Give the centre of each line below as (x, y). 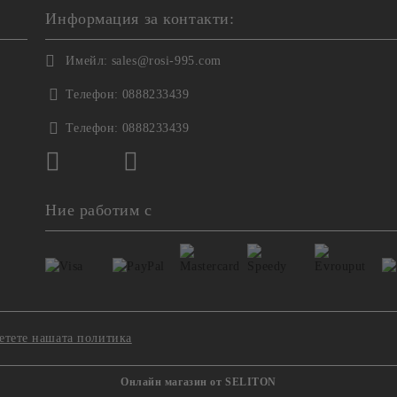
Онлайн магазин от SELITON (198, 382)
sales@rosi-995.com (166, 61)
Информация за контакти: (140, 19)
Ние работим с (99, 210)
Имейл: (87, 61)
